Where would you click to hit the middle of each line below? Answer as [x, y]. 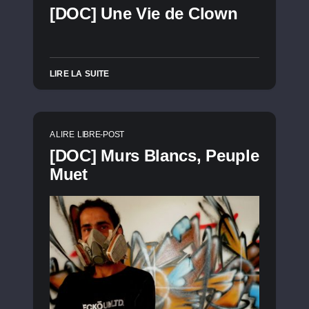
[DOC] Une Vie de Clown [144, 13]
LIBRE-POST [100, 134]
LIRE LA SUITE [80, 74]
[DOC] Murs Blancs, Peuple [154, 156]
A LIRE [62, 134]
